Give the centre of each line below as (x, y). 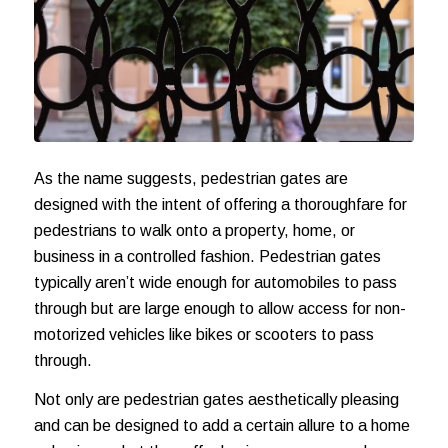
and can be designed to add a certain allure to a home (221, 426)
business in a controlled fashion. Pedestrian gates (207, 256)
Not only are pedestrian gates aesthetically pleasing (216, 400)
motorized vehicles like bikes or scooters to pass (203, 334)
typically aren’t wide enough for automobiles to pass (215, 282)
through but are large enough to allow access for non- (219, 308)
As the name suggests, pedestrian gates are (190, 178)
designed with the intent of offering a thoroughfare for (220, 204)
